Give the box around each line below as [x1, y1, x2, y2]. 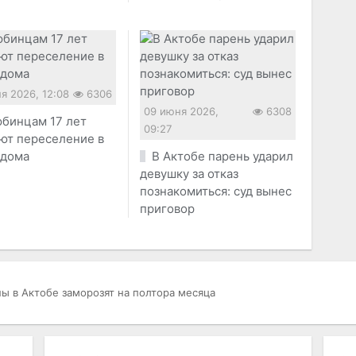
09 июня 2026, [144, 105, 219, 118]
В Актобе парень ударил [151, 149, 293, 164]
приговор [140, 201, 195, 217]
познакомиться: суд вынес [140, 184, 292, 199]
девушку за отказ [140, 166, 239, 182]
